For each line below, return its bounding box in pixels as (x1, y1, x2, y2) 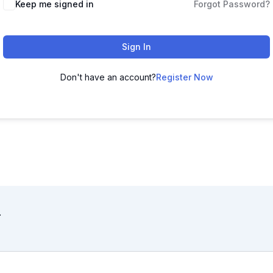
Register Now (155, 72, 213, 82)
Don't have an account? (60, 72, 156, 82)
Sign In (122, 41, 151, 52)
